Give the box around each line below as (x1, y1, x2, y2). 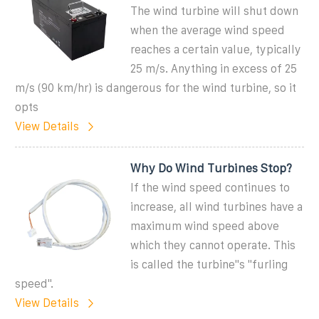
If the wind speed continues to (130, 181, 291, 194)
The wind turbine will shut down (130, 4, 299, 17)
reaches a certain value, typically (130, 43, 302, 56)
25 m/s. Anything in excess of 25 (130, 62, 298, 75)
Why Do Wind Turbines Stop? (130, 161, 293, 174)
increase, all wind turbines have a (130, 200, 303, 213)
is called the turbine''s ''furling (130, 258, 288, 271)
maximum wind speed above (130, 219, 280, 232)
